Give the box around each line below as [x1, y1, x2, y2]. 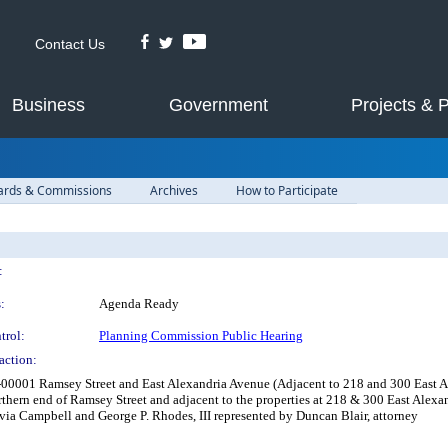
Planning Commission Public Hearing [99, 328, 303, 343]
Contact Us [35, 36, 105, 52]
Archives [150, 182, 198, 199]
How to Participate [236, 182, 338, 199]
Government [168, 95, 268, 115]
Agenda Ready [99, 296, 179, 311]
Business [12, 95, 86, 115]
